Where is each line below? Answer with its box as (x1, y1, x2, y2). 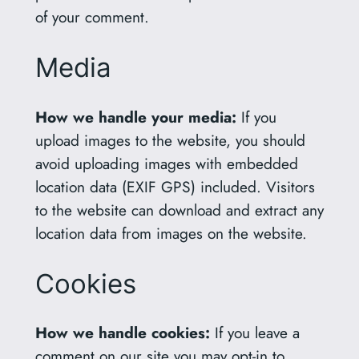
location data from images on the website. (34, 221, 307, 244)
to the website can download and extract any (34, 198, 324, 221)
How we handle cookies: (34, 321, 215, 345)
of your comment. (34, 6, 149, 29)
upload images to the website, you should (34, 128, 305, 151)
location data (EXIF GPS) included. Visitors (34, 175, 315, 198)
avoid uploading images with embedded (34, 151, 298, 175)
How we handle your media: (34, 105, 241, 128)
